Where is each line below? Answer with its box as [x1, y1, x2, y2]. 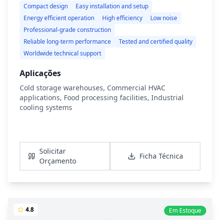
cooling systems [20, 103, 72, 112]
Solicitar [39, 146, 66, 156]
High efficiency [102, 14, 142, 22]
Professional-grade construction [24, 26, 111, 34]
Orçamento [39, 156, 77, 165]
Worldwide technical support [24, 49, 101, 57]
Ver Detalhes [95, 128, 137, 137]
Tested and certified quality [119, 37, 192, 46]
